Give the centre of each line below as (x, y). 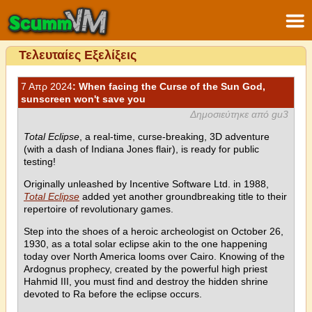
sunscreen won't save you (83, 99)
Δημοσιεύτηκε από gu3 (239, 114)
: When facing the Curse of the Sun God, (169, 86)
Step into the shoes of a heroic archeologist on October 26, (154, 231)
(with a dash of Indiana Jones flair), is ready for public (141, 149)
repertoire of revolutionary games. (99, 209)
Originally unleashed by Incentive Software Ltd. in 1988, (146, 184)
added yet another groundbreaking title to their (183, 196)
